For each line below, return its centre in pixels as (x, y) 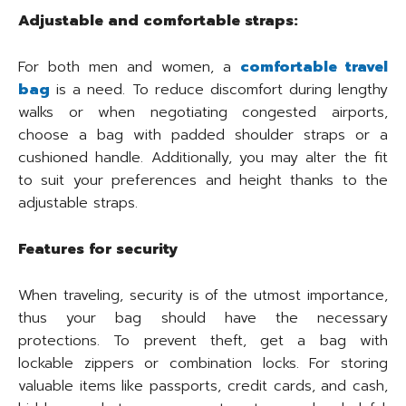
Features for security (98, 250)
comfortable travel (314, 68)
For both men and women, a (129, 68)
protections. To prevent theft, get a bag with (203, 341)
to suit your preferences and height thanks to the (203, 181)
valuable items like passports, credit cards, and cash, (203, 387)
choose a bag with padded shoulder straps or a (203, 135)
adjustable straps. (78, 203)
